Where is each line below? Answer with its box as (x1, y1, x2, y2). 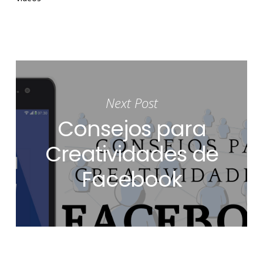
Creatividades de (45, 139, 219, 169)
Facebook (81, 164, 183, 194)
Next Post (105, 93, 158, 112)
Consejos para (58, 113, 206, 144)
